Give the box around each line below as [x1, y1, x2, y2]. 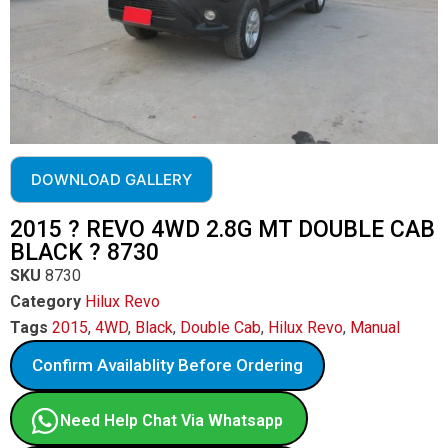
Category [10, 292, 81, 311]
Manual [350, 318, 400, 337]
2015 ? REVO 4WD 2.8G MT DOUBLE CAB [10, 216, 435, 243]
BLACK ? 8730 [10, 239, 159, 266]
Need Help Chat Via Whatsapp [60, 411, 283, 430]
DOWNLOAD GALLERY [31, 170, 192, 189]
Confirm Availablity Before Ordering [32, 355, 303, 375]
